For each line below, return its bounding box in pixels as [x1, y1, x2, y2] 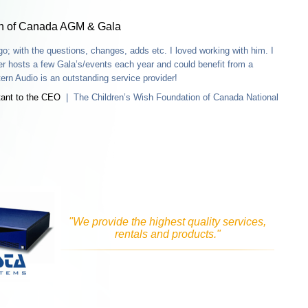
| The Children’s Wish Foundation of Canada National [60, 91, 278, 102]
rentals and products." [114, 228, 221, 240]
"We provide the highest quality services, [69, 215, 266, 228]
